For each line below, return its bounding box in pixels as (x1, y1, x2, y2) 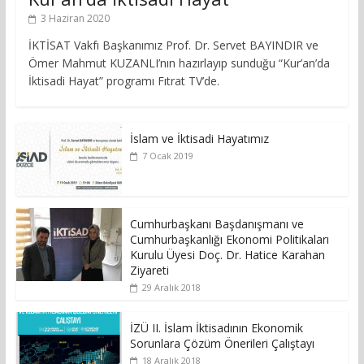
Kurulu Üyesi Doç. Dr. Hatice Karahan (129, 247, 325, 263)
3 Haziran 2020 (40, 11, 110, 26)
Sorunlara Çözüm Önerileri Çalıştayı (129, 336, 314, 352)
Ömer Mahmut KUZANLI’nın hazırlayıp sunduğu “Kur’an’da (28, 55, 330, 71)
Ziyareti (129, 262, 169, 279)
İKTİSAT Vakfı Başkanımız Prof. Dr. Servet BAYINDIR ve (28, 37, 318, 54)
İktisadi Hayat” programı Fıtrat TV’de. (28, 73, 226, 89)
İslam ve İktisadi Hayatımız (129, 131, 269, 147)
